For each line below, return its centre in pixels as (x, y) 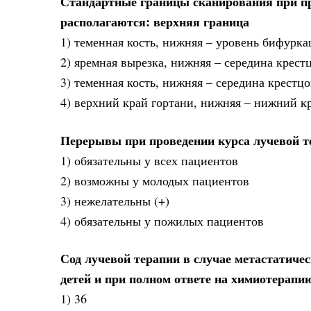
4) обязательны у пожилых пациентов (162, 220)
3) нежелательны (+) (115, 200)
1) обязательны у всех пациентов (149, 160)
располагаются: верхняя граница (155, 22)
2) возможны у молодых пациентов (155, 180)
